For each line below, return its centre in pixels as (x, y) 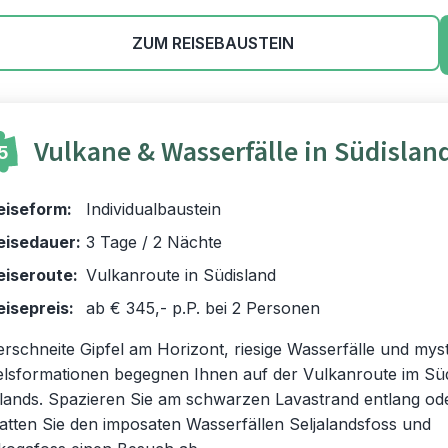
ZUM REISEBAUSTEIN (213, 43)
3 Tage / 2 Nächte (154, 242)
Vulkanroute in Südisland (181, 275)
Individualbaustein (153, 209)
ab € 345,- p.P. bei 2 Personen (203, 308)
